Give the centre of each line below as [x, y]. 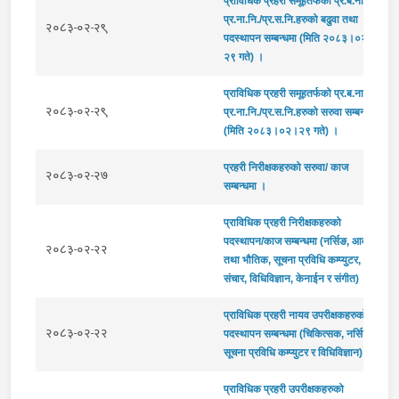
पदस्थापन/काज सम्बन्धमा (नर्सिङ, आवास [300, 241]
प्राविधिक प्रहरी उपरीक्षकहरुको [283, 389]
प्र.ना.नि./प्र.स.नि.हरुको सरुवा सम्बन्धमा [300, 112]
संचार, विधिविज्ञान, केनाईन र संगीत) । [296, 278]
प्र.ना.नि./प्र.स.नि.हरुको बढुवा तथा [290, 19]
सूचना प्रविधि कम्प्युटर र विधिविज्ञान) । [297, 352]
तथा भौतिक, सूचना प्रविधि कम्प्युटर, [292, 260]
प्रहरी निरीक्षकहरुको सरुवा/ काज [285, 167]
